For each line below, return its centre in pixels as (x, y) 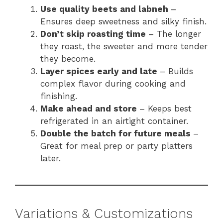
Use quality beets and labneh (106, 9)
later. (51, 158)
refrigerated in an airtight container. (114, 121)
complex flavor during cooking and (113, 83)
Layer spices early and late (100, 71)
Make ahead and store (90, 108)
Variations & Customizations (104, 213)
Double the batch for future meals (117, 133)
